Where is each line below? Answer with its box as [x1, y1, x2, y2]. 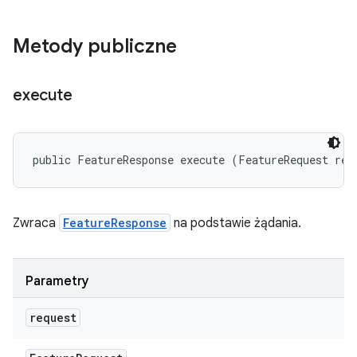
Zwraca [13, 215, 59, 231]
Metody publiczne [13, 34, 177, 58]
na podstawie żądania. [171, 215, 301, 231]
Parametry [25, 273, 89, 289]
